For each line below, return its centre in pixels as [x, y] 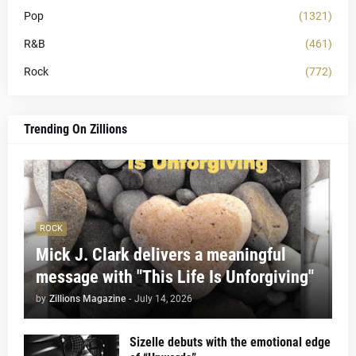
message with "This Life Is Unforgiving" [175, 277]
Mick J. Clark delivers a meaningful [161, 254]
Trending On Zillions [75, 129]
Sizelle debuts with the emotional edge [230, 342]
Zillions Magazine [87, 298]
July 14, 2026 [163, 298]
